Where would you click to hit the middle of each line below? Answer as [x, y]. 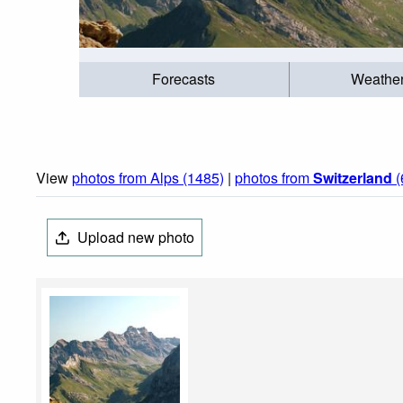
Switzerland [353, 178]
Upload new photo [134, 237]
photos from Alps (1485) [148, 178]
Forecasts [184, 79]
